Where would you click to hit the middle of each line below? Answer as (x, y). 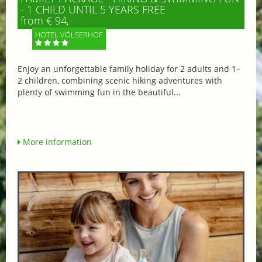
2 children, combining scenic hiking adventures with (120, 81)
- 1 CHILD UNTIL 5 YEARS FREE (93, 10)
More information (56, 142)
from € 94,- (46, 21)
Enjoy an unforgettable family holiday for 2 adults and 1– (129, 69)
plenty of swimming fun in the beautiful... (99, 92)
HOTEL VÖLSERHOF (69, 35)
